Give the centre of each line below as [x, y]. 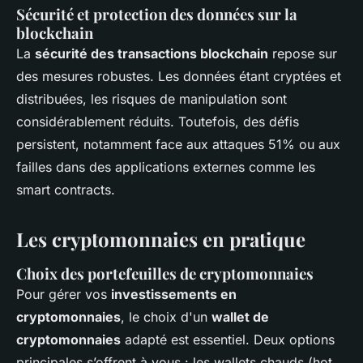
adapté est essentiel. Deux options [228, 339]
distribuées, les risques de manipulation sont [152, 98]
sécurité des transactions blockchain [152, 53]
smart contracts [64, 189]
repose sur [303, 53]
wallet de [240, 316]
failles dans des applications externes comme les [166, 167]
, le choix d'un [166, 316]
